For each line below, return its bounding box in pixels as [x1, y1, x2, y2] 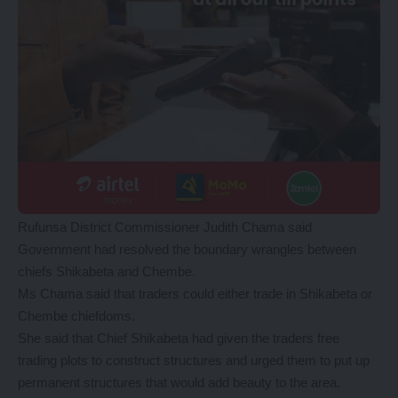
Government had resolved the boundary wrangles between [18, 242, 356, 257]
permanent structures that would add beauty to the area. [18, 375, 340, 390]
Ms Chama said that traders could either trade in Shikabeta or [18, 286, 372, 301]
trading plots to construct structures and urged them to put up [18, 353, 370, 368]
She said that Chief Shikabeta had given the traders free [18, 330, 339, 346]
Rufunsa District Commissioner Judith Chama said [18, 219, 312, 235]
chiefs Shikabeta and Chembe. [18, 264, 195, 279]
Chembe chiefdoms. [18, 308, 135, 323]
